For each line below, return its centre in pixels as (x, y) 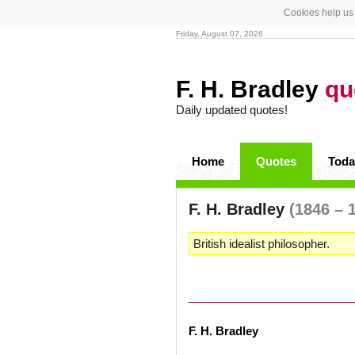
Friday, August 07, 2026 (219, 34)
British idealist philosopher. (261, 244)
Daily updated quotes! (232, 110)
